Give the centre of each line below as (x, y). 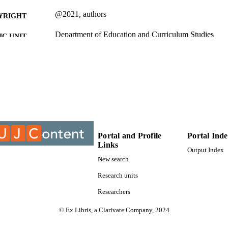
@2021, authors (81, 14)
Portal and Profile (130, 135)
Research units (118, 176)
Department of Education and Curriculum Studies (134, 35)
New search (113, 160)
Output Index (206, 150)
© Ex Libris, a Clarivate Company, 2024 (114, 210)
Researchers (114, 192)
